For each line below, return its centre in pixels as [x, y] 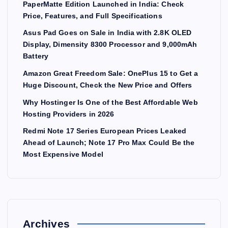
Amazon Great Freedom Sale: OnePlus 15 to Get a [111, 74]
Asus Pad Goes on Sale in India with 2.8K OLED [107, 33]
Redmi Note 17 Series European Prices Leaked [105, 131]
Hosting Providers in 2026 [69, 114]
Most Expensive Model [63, 154]
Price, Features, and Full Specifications [93, 16]
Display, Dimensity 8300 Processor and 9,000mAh [110, 45]
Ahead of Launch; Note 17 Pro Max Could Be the [109, 143]
